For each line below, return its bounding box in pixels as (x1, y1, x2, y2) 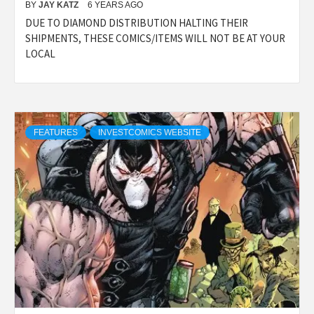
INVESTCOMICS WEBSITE (98, 127, 201, 137)
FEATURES (34, 127, 78, 137)
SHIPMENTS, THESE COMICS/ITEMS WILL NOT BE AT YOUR (25, 31, 285, 45)
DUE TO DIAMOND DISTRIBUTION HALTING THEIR (25, 15, 248, 29)
